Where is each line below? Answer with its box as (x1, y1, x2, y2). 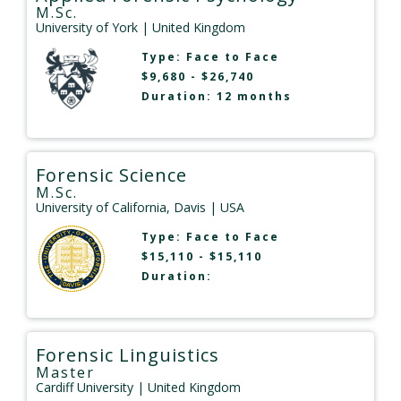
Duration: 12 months (141, 89, 292, 105)
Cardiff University (36, 379, 133, 397)
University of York (36, 19, 138, 37)
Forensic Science (36, 163, 187, 188)
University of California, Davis (36, 199, 206, 217)
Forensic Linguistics (36, 343, 219, 368)
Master (36, 363, 95, 383)
